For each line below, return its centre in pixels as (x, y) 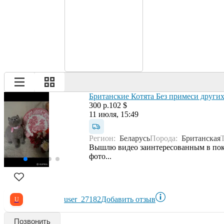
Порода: (166, 138)
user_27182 (82, 199)
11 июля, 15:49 (114, 114)
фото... (100, 156)
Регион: (104, 138)
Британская (201, 138)
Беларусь (135, 138)
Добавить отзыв (128, 199)
